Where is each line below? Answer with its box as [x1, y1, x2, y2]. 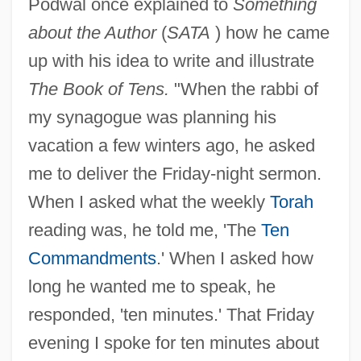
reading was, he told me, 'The [27, 219, 261, 240]
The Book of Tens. [27, 78, 169, 99]
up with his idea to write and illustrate [27, 50, 314, 71]
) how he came [210, 22, 330, 43]
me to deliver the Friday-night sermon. [27, 163, 322, 184]
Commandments [27, 247, 156, 268]
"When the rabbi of [168, 78, 318, 99]
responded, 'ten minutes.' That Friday [27, 304, 314, 325]
